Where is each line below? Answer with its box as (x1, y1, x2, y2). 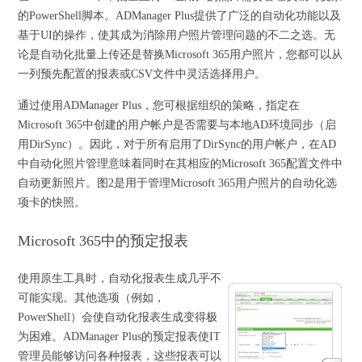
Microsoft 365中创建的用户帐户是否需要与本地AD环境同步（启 (18, 119, 337, 131)
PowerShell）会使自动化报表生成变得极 (18, 311, 218, 323)
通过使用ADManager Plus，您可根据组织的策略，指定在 (18, 99, 301, 112)
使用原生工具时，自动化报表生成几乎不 (18, 272, 222, 284)
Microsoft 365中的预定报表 (18, 233, 189, 249)
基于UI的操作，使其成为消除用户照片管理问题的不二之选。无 (18, 29, 336, 41)
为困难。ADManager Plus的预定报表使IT (18, 330, 221, 343)
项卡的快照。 (18, 196, 86, 208)
